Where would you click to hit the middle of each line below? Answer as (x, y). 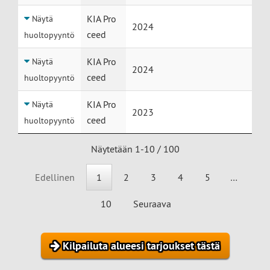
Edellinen (55, 177)
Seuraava (152, 204)
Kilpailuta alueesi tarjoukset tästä (140, 246)
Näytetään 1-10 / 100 (135, 149)
